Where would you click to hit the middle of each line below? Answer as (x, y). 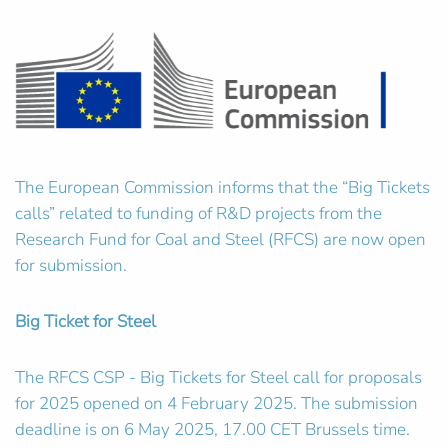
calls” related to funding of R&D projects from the (198, 214)
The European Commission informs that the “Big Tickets (222, 188)
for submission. (71, 266)
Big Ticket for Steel (85, 322)
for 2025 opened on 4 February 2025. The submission (216, 404)
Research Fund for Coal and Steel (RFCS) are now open (220, 240)
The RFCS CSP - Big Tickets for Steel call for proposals (218, 378)
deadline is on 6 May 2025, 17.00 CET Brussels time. (212, 430)
